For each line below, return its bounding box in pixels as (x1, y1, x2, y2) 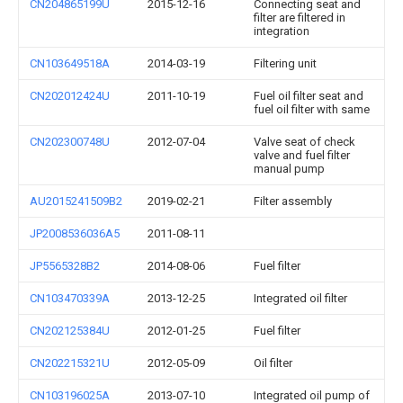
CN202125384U (30, 324, 110, 337)
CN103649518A (30, 57, 110, 70)
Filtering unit (254, 57, 317, 70)
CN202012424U (30, 89, 110, 103)
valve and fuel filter (254, 148, 350, 162)
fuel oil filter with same (254, 103, 370, 116)
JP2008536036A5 (30, 227, 120, 240)
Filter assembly (254, 194, 332, 208)
